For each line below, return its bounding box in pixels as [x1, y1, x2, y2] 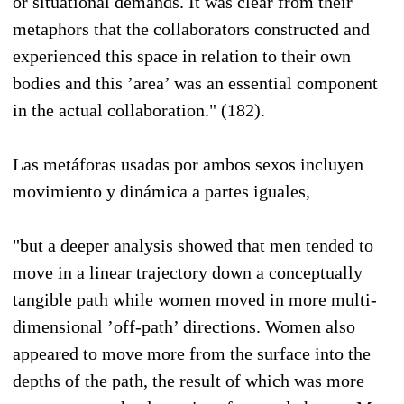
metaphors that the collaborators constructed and [13, 18, 370, 39]
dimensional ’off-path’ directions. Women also [13, 316, 355, 336]
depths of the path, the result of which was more [13, 370, 364, 390]
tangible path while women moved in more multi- [13, 289, 377, 309]
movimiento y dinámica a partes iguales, [13, 180, 310, 201]
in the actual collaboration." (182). [13, 99, 265, 120]
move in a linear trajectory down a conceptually [13, 262, 363, 282]
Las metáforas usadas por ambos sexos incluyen [13, 153, 363, 174]
